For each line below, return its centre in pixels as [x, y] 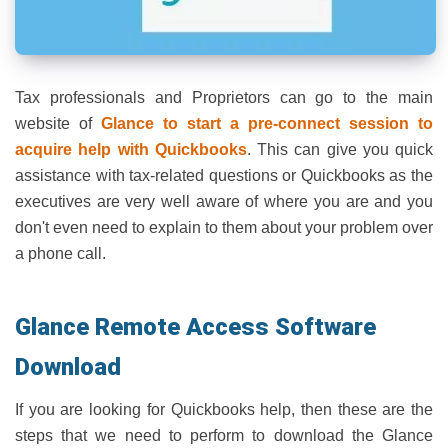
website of [58, 123]
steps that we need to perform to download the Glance [224, 435]
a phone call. [60, 253]
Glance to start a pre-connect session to [267, 123]
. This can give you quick [339, 149]
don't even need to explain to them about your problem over [224, 227]
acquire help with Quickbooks [131, 149]
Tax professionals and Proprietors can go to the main [224, 97]
